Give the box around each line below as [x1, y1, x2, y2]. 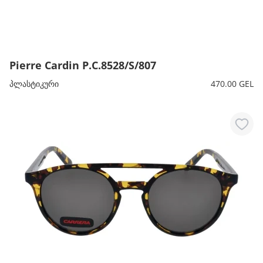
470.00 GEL [211, 78, 254, 89]
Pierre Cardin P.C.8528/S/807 [9, 58, 156, 72]
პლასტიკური [9, 78, 59, 89]
